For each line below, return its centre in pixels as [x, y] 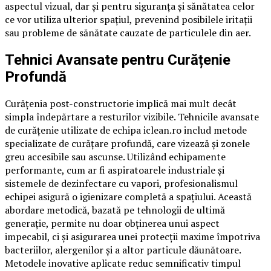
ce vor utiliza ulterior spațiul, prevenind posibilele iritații [129, 19]
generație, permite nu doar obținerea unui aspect [112, 224]
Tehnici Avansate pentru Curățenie [118, 60]
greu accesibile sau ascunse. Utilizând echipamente [115, 157]
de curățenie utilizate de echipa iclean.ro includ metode [126, 130]
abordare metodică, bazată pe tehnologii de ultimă [115, 210]
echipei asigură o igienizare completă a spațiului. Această [128, 197]
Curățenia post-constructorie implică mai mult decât [121, 104]
